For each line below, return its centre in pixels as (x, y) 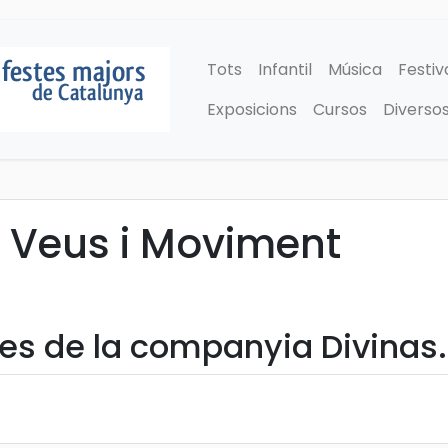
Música (355, 69)
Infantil (285, 69)
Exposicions (252, 109)
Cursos (340, 109)
